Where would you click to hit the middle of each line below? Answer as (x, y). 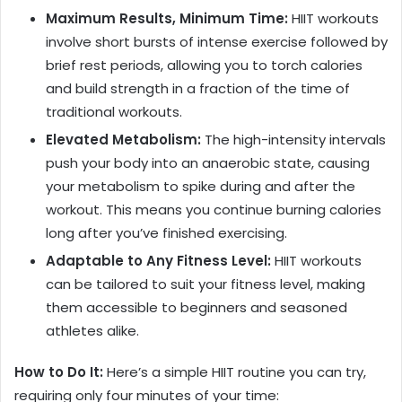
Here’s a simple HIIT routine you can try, (235, 371)
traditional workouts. (114, 111)
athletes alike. (92, 330)
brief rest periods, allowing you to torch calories (204, 65)
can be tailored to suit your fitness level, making (205, 284)
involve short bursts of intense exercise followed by (217, 41)
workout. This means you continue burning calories (214, 209)
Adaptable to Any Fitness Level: (158, 260)
